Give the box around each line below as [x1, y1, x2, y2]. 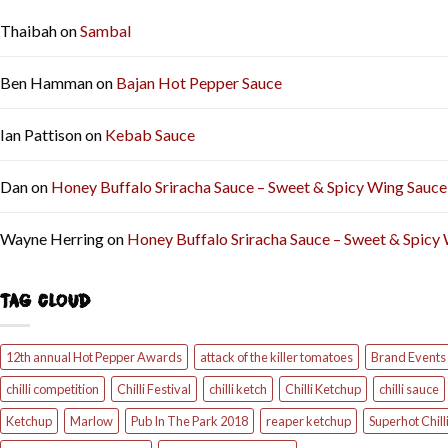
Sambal [80, 21, 131, 41]
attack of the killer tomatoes [200, 349, 353, 366]
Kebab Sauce [105, 125, 195, 145]
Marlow [70, 413, 113, 430]
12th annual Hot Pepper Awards [6, 349, 182, 366]
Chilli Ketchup [285, 381, 361, 398]
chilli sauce [379, 381, 439, 398]
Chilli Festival [117, 381, 191, 398]
